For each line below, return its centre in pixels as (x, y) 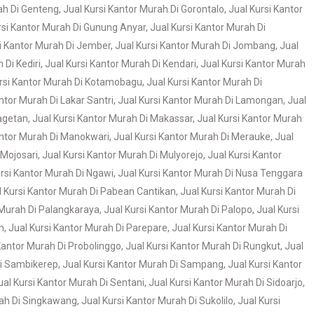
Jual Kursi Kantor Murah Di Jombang (195, 46)
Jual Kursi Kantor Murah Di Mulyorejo (123, 155)
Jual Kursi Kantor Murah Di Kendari (121, 64)
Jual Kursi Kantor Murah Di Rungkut (203, 246)
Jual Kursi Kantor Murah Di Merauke (192, 137)
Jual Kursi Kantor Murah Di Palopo (178, 210)
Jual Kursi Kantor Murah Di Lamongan (200, 100)
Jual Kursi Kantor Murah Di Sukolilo (157, 301)
